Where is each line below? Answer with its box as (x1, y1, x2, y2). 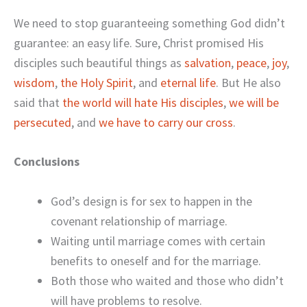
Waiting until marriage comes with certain (51, 233, 265, 249)
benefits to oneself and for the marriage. (51, 253, 261, 269)
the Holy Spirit (60, 74, 133, 90)
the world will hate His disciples (62, 94, 223, 110)
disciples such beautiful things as (14, 54, 184, 71)
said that (14, 94, 62, 110)
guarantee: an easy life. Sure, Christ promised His (14, 34, 264, 51)
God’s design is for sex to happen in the (51, 193, 252, 210)
